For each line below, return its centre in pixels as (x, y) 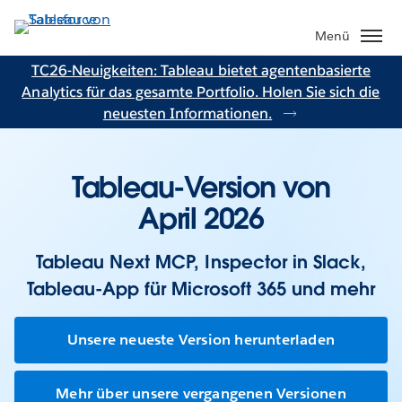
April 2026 (201, 219)
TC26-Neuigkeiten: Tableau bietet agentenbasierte (201, 70)
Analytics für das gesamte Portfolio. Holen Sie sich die (201, 92)
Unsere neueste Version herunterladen (201, 340)
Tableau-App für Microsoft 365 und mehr (201, 289)
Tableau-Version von (201, 188)
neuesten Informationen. (188, 113)
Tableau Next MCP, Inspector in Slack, (201, 262)
